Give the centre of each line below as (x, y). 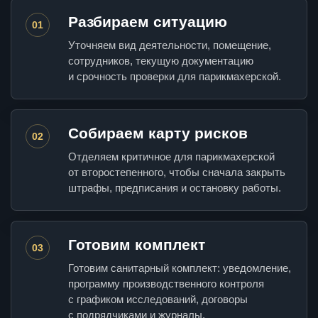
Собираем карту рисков (158, 133)
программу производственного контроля (166, 284)
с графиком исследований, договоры (158, 300)
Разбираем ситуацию (148, 22)
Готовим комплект (137, 245)
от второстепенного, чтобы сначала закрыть (177, 172)
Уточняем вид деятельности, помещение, (170, 45)
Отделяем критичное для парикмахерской (171, 157)
